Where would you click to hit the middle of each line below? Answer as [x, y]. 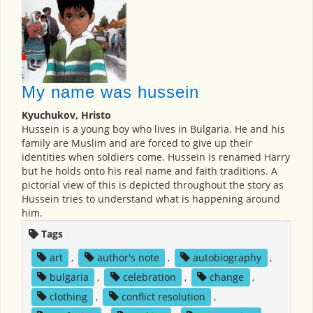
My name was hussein [110, 92]
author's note [128, 258]
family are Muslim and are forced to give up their [137, 143]
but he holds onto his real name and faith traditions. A [150, 171]
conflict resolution [163, 297]
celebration [149, 277]
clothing [68, 297]
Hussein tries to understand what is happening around [151, 199]
